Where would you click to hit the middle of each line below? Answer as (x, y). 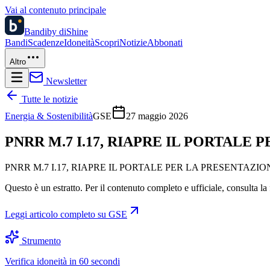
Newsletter (65, 81)
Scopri (107, 42)
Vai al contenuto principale (55, 10)
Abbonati (165, 42)
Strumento (40, 240)
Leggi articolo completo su (57, 214)
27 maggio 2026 (157, 116)
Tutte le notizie (49, 99)
